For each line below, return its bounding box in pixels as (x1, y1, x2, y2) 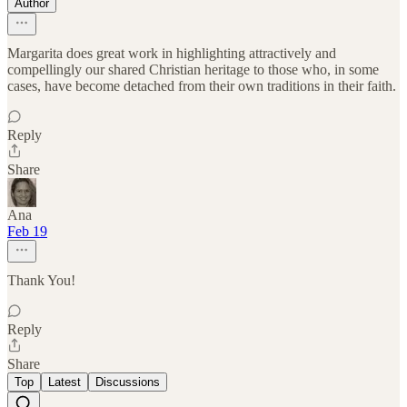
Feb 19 (7, 223, 47, 240)
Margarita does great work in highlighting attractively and (7, 45, 336, 62)
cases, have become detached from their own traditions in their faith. (7, 78, 396, 94)
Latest (48, 375, 81, 390)
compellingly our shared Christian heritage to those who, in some (7, 62, 379, 78)
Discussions (95, 375, 160, 390)
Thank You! (7, 273, 75, 289)
